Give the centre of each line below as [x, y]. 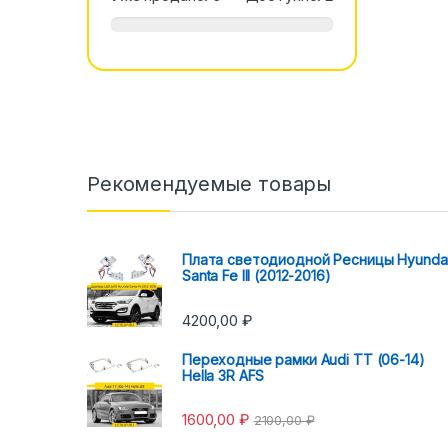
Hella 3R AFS [223, 375]
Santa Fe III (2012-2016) [256, 276]
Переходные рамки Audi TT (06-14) [303, 359]
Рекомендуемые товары [209, 184]
